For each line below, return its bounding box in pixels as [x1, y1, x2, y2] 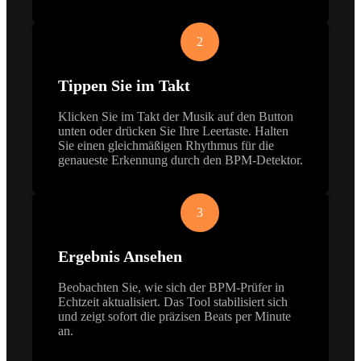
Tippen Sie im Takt [58, 76, 190, 94]
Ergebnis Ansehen [58, 247, 182, 265]
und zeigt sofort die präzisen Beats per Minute [58, 309, 291, 323]
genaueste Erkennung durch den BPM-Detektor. [58, 152, 303, 167]
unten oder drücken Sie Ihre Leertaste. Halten [58, 123, 288, 138]
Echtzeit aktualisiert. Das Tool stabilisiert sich [58, 294, 288, 309]
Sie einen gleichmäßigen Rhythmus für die [58, 138, 274, 152]
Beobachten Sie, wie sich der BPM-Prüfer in [58, 280, 284, 294]
